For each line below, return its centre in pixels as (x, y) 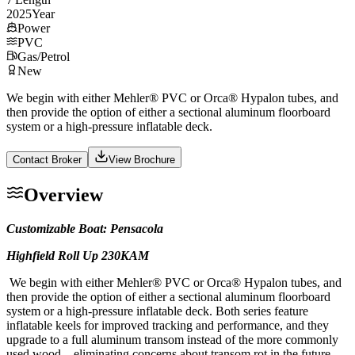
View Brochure (142, 159)
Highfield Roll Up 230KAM (78, 255)
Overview (63, 195)
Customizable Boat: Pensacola (85, 228)
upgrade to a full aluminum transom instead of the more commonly (172, 339)
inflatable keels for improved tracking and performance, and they (168, 325)
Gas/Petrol (44, 56)
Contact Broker (47, 159)
